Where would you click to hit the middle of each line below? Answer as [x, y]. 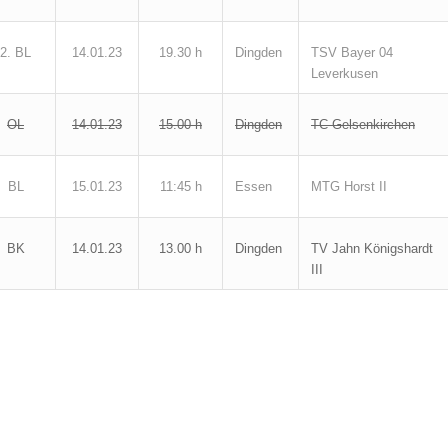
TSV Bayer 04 [352, 52]
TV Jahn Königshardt [372, 248]
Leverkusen [344, 73]
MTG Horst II [349, 186]
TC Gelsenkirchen [363, 124]
